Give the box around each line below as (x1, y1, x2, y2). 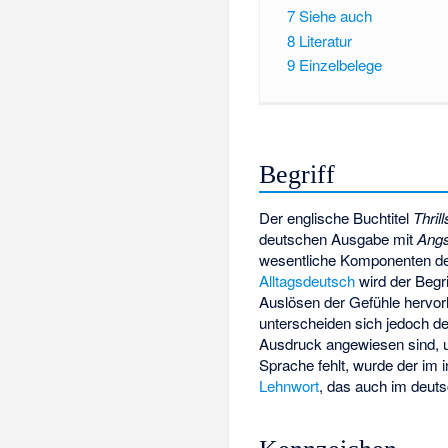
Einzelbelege (298, 54, 382, 76)
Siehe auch (298, 4, 372, 26)
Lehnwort (259, 374, 320, 396)
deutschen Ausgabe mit (259, 227, 418, 249)
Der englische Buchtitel (259, 206, 414, 228)
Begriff (259, 159, 336, 189)
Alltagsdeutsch (259, 269, 356, 291)
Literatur (298, 29, 352, 51)
